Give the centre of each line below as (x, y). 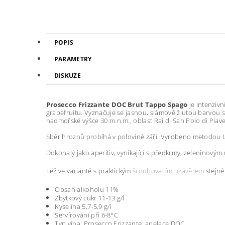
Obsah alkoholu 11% (87, 190)
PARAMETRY (73, 59)
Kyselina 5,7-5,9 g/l (83, 207)
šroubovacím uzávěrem (168, 171)
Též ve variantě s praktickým (89, 171)
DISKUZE (68, 76)
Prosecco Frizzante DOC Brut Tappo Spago (117, 105)
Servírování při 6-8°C (87, 215)
